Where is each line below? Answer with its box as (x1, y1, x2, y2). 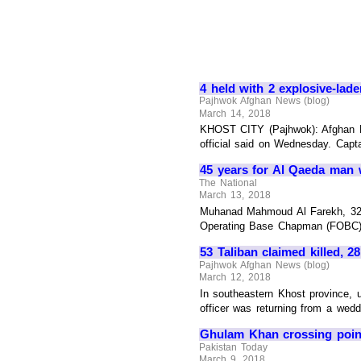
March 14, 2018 (199, 107, 271, 119)
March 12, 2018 (199, 272, 271, 284)
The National (199, 176, 257, 189)
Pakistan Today (199, 341, 268, 353)
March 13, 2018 (199, 189, 271, 201)
